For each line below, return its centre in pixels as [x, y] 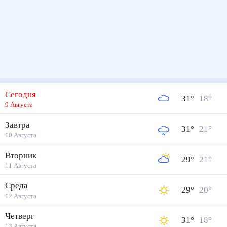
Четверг [22, 216]
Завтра [19, 125]
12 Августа [21, 196]
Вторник [22, 156]
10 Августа [21, 135]
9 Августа [19, 104]
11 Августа [21, 165]
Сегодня [22, 94]
